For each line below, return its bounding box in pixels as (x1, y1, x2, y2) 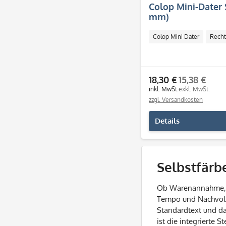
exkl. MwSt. (179, 85, 210, 93)
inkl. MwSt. (149, 85, 179, 93)
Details (155, 116, 180, 126)
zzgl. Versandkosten (149, 96, 203, 103)
